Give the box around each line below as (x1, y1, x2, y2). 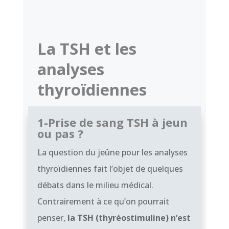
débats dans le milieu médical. (37, 179, 153, 191)
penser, (37, 212, 67, 223)
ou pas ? (37, 125, 83, 141)
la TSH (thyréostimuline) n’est (67, 212, 191, 223)
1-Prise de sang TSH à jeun (37, 114, 188, 130)
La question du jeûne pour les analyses (37, 146, 188, 158)
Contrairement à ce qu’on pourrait (37, 195, 169, 207)
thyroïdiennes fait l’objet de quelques (37, 163, 183, 174)
